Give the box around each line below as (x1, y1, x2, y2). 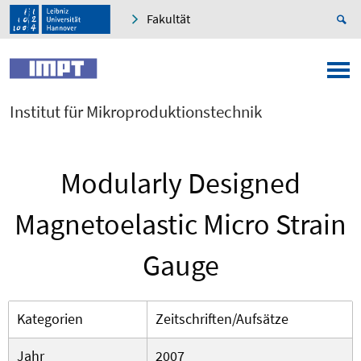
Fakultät (147, 10, 190, 27)
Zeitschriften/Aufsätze (156, 309, 288, 329)
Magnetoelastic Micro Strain (15, 206, 346, 243)
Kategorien (17, 309, 83, 329)
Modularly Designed (60, 165, 301, 202)
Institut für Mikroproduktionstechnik (10, 101, 262, 123)
